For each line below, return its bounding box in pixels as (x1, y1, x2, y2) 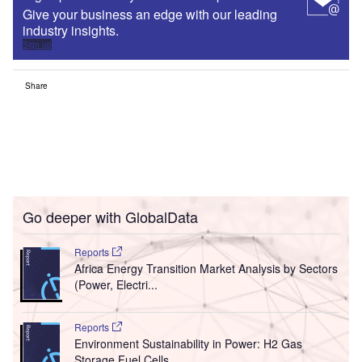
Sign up (23, 39, 52, 51)
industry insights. (23, 21, 119, 40)
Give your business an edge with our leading (23, 5, 277, 24)
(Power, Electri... (74, 276, 158, 293)
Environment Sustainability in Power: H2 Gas (74, 335, 302, 352)
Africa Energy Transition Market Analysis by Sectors (74, 260, 338, 277)
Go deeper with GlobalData (23, 206, 198, 228)
